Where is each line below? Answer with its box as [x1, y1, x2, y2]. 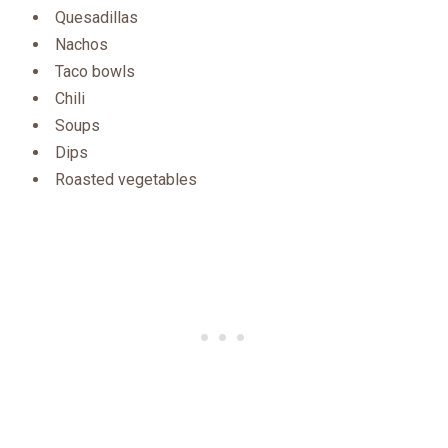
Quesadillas [54, 8, 138, 28]
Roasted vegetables [54, 170, 197, 190]
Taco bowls [54, 62, 135, 82]
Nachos [54, 35, 108, 55]
